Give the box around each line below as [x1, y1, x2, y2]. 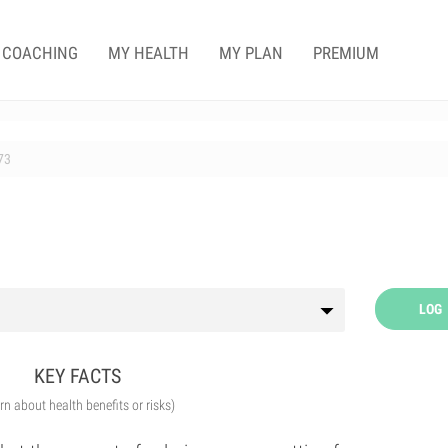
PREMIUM [313, 43, 379, 63]
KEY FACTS [34, 364, 122, 388]
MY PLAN [219, 43, 283, 63]
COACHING [2, 43, 78, 63]
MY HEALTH [108, 43, 189, 63]
